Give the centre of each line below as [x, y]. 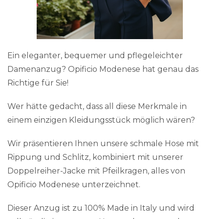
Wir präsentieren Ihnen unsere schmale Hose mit [103, 144]
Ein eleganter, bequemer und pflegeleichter [95, 56]
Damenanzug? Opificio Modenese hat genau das [103, 69]
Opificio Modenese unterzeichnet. [74, 185]
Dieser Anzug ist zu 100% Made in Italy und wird [101, 208]
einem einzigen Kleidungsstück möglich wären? [101, 120]
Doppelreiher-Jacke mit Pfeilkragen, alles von [96, 171]
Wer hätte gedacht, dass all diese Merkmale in [97, 107]
